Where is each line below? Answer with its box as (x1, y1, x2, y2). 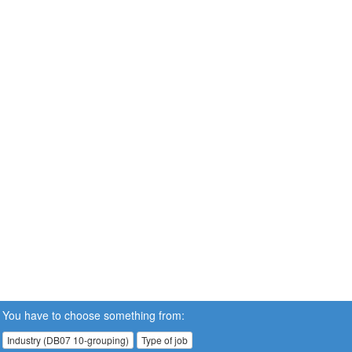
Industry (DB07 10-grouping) (7, 333, 129, 346)
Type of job (141, 333, 188, 346)
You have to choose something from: (2, 306, 185, 323)
